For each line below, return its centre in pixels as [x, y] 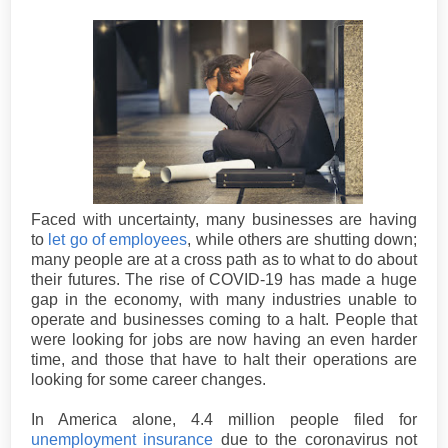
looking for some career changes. [148, 379]
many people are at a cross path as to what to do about [224, 259]
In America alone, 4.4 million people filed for [224, 419]
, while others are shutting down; [302, 239]
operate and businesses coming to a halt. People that [224, 319]
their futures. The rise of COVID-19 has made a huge [224, 279]
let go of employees [118, 239]
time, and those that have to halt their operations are [224, 359]
